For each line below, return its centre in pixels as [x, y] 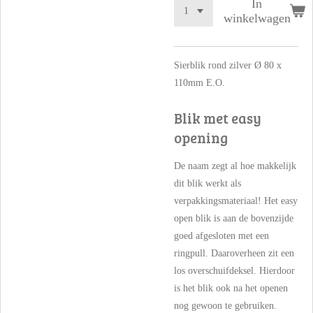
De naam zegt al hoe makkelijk [235, 166]
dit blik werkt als [208, 184]
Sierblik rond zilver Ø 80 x [228, 65]
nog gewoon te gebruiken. [225, 306]
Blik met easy [218, 118]
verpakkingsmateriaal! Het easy [236, 201]
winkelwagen [257, 18]
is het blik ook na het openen [231, 289]
